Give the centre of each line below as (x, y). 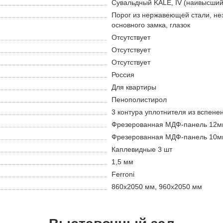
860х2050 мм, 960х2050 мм (157, 187)
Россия (123, 75)
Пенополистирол (139, 100)
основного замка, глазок (151, 25)
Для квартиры (134, 87)
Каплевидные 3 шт (142, 150)
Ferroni (123, 174)
